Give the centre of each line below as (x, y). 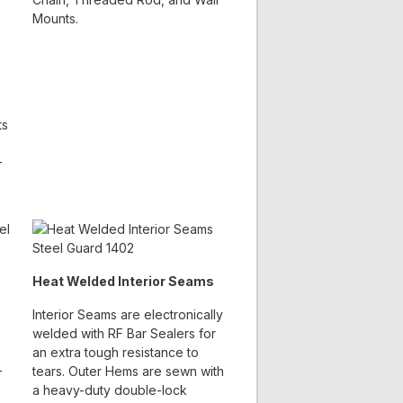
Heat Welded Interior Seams (123, 282)
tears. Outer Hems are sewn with (128, 372)
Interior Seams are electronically (127, 315)
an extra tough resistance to (115, 353)
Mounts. (55, 18)
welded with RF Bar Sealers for (124, 334)
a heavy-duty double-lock (109, 390)
